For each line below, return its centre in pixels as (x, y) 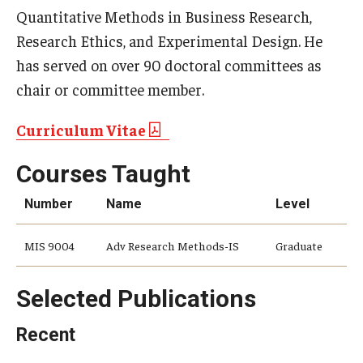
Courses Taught (103, 174)
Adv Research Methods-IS (173, 245)
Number (49, 203)
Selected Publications (136, 298)
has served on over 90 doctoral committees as (169, 65)
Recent (46, 335)
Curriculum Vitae (81, 130)
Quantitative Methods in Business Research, (164, 16)
